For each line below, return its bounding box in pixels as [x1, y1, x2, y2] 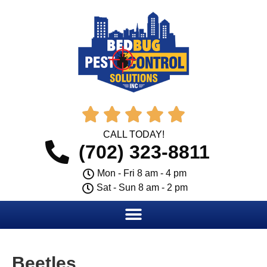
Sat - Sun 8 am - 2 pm [96, 182, 188, 193]
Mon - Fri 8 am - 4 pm [97, 168, 187, 178]
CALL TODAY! [103, 129, 164, 139]
